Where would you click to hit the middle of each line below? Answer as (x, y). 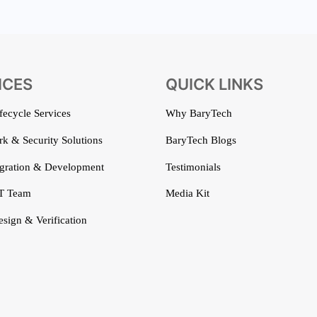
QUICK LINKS (214, 85)
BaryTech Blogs (201, 140)
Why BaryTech (199, 114)
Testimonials (193, 167)
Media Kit (188, 194)
